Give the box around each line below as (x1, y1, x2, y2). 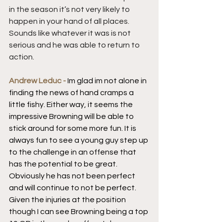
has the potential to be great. (9, 160, 119, 168)
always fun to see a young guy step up (9, 136, 150, 144)
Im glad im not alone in (67, 76, 148, 85)
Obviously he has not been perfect (9, 171, 137, 180)
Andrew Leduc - (9, 76, 67, 85)
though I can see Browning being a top (9, 207, 150, 216)
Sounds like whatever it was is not (9, 29, 132, 37)
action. (9, 53, 34, 61)
